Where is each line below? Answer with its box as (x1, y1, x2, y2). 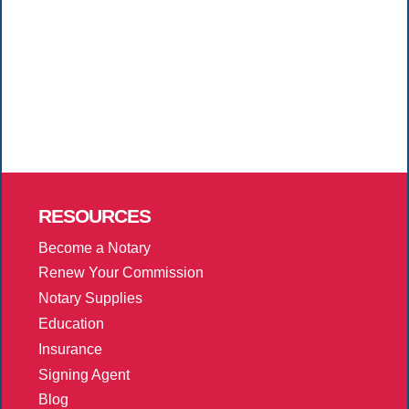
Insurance (38, 341, 102, 357)
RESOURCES (38, 204, 151, 226)
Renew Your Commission (38, 265, 204, 281)
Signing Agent (38, 366, 130, 383)
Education (38, 315, 104, 331)
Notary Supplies (38, 290, 142, 307)
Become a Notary (38, 239, 151, 256)
